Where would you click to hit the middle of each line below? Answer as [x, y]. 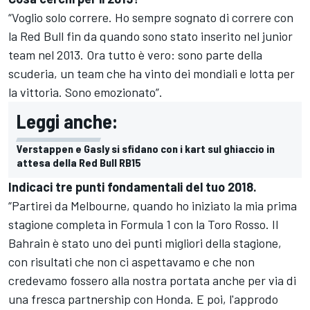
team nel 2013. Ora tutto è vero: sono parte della [135, 55]
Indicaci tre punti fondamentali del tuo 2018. [133, 187]
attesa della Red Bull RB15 [79, 163]
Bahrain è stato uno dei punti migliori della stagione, [145, 243]
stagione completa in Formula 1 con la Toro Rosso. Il [143, 225]
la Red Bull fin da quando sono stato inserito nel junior [151, 36]
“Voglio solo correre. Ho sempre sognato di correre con [151, 18]
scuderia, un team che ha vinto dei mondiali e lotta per [152, 74]
